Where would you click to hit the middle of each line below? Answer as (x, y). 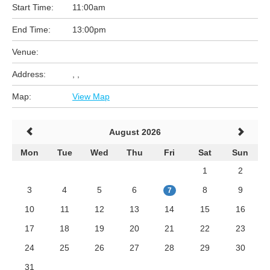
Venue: (25, 52)
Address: (29, 74)
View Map (91, 96)
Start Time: (33, 7)
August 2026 (135, 132)
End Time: (31, 30)
